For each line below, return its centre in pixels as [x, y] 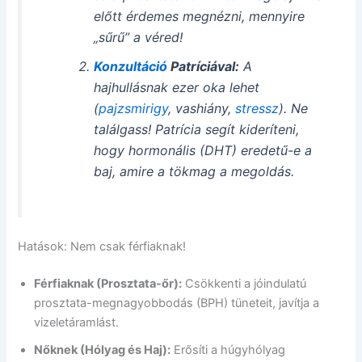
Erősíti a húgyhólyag [228, 349]
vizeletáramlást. [77, 322]
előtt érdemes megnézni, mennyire [199, 16]
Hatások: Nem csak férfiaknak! [102, 246]
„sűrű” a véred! [138, 37]
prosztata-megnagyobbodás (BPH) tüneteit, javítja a [177, 303]
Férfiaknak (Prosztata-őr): [108, 283]
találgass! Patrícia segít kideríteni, [196, 129]
